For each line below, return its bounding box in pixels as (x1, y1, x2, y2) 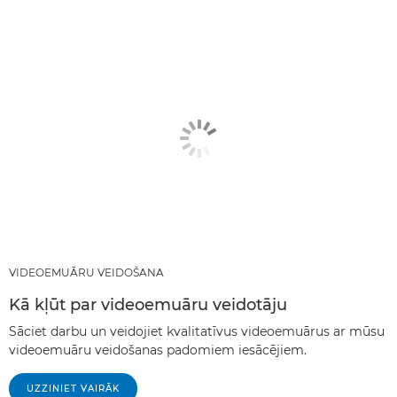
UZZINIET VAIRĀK (27, 382, 120, 394)
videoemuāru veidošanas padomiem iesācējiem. (9, 341, 307, 358)
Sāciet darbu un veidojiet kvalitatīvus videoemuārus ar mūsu (9, 323, 385, 339)
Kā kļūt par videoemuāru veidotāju (9, 294, 287, 315)
